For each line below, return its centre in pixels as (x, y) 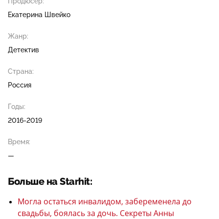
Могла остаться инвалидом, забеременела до (105, 202)
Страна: (21, 72)
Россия (20, 85)
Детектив (23, 50)
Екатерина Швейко (39, 15)
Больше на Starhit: (50, 182)
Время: (19, 142)
